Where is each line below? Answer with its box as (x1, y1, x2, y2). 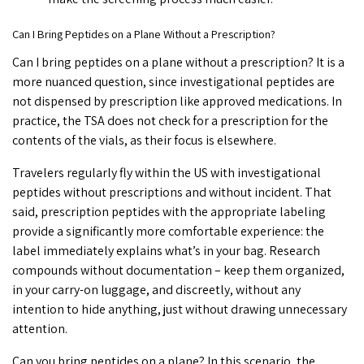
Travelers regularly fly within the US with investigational (12, 164, 321, 182)
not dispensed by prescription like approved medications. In (12, 93, 342, 110)
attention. (12, 320, 67, 338)
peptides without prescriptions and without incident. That (12, 184, 331, 201)
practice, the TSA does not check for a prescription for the (12, 112, 328, 130)
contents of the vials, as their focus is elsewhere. (12, 132, 276, 149)
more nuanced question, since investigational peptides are (12, 73, 335, 91)
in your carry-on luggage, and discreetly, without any (12, 281, 301, 299)
